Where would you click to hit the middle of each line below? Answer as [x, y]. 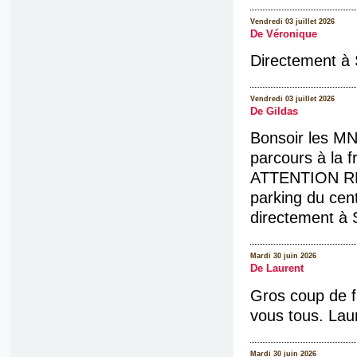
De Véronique [283, 34]
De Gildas [274, 112]
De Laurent [277, 269]
